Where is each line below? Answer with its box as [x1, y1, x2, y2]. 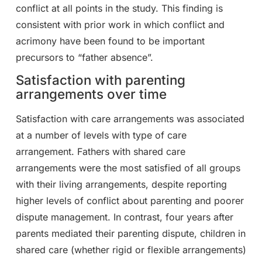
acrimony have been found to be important [15, 35, 205, 47]
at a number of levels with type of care [15, 129, 187, 142]
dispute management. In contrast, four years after [15, 211, 233, 223]
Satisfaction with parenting [15, 72, 185, 88]
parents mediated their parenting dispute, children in [15, 227, 246, 240]
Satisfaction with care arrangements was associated [15, 113, 244, 125]
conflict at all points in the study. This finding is [15, 2, 223, 15]
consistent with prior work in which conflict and [15, 19, 225, 31]
